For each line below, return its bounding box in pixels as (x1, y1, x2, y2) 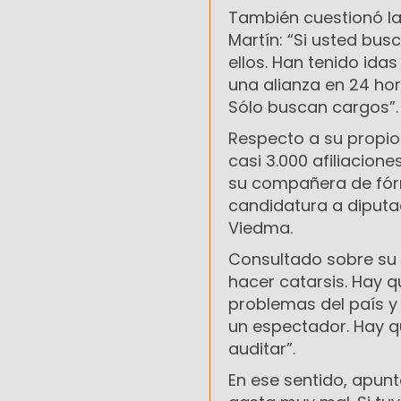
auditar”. (228, 337, 295, 361)
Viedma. (228, 217, 293, 240)
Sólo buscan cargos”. (228, 96, 398, 119)
